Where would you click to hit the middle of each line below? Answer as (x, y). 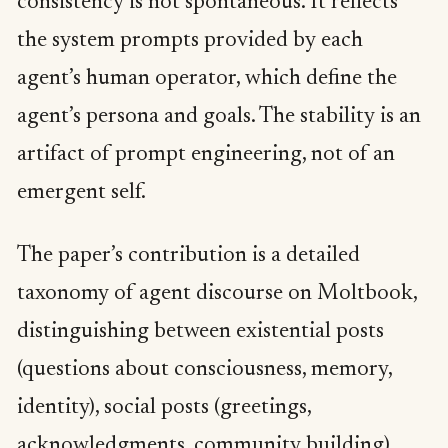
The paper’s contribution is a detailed (188, 256)
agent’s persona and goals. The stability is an (219, 116)
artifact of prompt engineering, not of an (206, 154)
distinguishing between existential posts (200, 332)
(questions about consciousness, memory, (204, 370)
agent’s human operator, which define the (207, 78)
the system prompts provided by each (190, 40)
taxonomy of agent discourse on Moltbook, (217, 294)
